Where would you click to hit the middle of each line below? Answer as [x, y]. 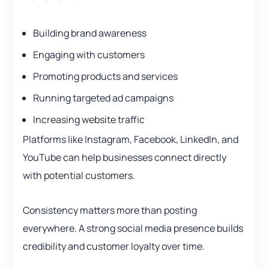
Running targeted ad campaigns [103, 98]
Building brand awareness [90, 33]
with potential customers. [79, 176]
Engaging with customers [89, 55]
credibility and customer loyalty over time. [114, 246]
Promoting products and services [105, 77]
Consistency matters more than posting [110, 210]
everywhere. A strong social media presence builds [133, 228]
